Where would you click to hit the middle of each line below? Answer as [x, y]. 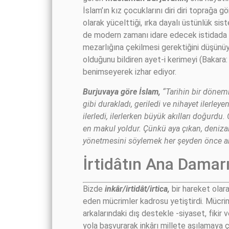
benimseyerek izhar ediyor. [130, 72]
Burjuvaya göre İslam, [122, 91]
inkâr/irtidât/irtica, [137, 189]
